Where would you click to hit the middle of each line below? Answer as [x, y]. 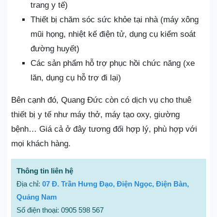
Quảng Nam [37, 197]
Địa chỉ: [29, 184]
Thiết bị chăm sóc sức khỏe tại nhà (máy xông [115, 19]
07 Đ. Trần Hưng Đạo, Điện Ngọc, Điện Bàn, [116, 184]
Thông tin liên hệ [45, 170]
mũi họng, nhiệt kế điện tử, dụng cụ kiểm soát [113, 34]
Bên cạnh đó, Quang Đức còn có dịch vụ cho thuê [101, 100]
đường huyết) [55, 48]
